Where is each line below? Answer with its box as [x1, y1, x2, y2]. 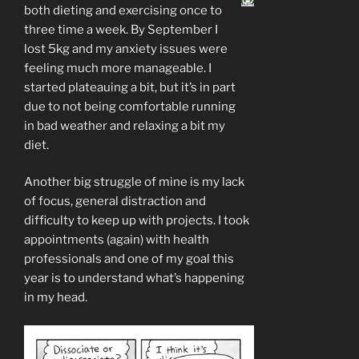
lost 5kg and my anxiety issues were [24, 41, 228, 56]
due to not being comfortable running [24, 99, 236, 114]
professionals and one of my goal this [24, 252, 234, 267]
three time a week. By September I [24, 22, 218, 37]
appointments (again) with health [24, 232, 209, 248]
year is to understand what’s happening [24, 271, 244, 286]
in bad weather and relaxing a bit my [24, 118, 225, 133]
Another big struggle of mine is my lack [24, 175, 244, 190]
